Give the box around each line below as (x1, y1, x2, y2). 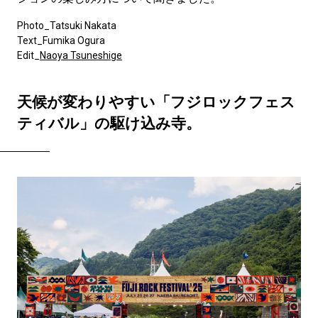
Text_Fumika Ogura (16, 34, 105, 46)
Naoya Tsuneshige (39, 49, 122, 61)
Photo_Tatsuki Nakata (16, 19, 116, 31)
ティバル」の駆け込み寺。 (16, 114, 201, 132)
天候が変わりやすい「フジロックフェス (16, 93, 295, 111)
